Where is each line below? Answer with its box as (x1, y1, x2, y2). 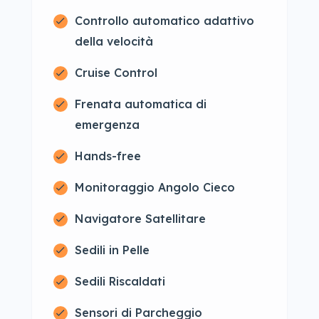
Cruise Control (75, 66, 157, 80)
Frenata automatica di (75, 97, 206, 111)
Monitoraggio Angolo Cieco (75, 180, 235, 194)
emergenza (75, 117, 140, 132)
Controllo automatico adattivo (75, 14, 254, 28)
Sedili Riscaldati (75, 274, 165, 288)
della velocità (75, 34, 153, 48)
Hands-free (75, 149, 141, 163)
